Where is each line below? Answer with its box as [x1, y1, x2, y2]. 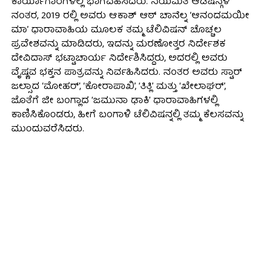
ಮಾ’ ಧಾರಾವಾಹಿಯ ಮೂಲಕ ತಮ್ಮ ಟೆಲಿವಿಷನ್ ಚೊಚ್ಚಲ [11, 22, 222, 39]
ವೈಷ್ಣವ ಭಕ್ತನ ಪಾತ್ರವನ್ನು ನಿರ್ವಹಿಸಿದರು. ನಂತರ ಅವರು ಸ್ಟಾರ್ [11, 65, 242, 82]
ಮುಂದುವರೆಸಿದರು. [11, 121, 84, 138]
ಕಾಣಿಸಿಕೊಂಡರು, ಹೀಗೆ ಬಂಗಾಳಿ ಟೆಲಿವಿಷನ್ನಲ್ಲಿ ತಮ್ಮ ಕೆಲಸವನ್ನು [11, 107, 243, 124]
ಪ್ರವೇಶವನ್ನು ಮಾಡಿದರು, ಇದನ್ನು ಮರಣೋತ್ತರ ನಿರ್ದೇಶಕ [11, 37, 226, 54]
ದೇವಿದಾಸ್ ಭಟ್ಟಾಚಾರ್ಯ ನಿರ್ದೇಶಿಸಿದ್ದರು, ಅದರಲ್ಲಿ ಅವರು [11, 51, 227, 68]
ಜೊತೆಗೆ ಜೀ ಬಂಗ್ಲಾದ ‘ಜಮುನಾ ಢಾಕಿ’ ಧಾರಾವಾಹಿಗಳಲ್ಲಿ [11, 93, 218, 110]
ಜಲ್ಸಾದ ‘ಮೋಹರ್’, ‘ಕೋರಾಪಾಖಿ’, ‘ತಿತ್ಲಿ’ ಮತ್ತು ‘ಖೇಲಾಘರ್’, [11, 79, 226, 96]
